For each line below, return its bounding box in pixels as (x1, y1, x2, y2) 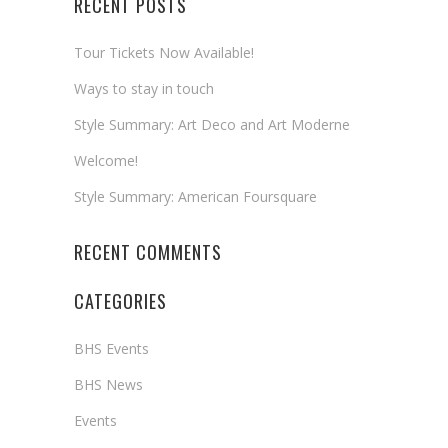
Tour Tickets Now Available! (74, 43, 254, 62)
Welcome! (74, 151, 138, 170)
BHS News (74, 375, 143, 394)
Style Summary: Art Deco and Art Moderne (74, 115, 350, 134)
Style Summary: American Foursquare (74, 187, 317, 206)
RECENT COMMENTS (74, 239, 222, 265)
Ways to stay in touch (74, 79, 214, 98)
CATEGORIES (74, 288, 167, 314)
